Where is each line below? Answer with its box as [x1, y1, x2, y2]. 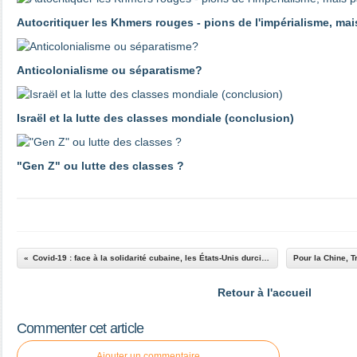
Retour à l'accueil [218, 286, 312, 299]
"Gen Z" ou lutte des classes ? [17, 159, 184, 172]
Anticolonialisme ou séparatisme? [17, 64, 202, 76]
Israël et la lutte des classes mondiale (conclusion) [17, 112, 294, 124]
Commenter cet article [17, 320, 144, 336]
